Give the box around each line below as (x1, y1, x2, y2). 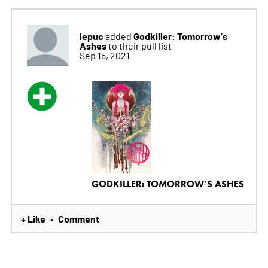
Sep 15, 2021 (79, 49, 130, 62)
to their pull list (108, 39, 172, 52)
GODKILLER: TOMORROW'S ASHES (91, 178, 244, 190)
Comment (57, 211, 99, 225)
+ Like (20, 211, 45, 225)
